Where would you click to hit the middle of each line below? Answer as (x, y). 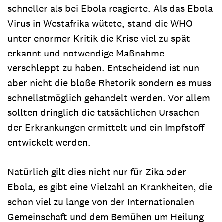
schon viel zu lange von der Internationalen (101, 202)
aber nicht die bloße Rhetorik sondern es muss (109, 83)
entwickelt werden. (49, 142)
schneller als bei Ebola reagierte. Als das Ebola (110, 8)
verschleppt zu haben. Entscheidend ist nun (103, 68)
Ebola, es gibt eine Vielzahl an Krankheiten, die (110, 187)
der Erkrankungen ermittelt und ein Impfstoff (106, 127)
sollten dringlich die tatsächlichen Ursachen (103, 112)
